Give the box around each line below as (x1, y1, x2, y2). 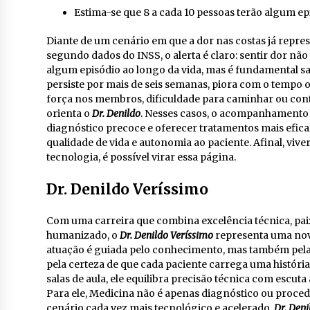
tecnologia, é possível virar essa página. (46, 151, 236, 163)
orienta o (46, 107, 92, 120)
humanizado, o (46, 229, 120, 241)
